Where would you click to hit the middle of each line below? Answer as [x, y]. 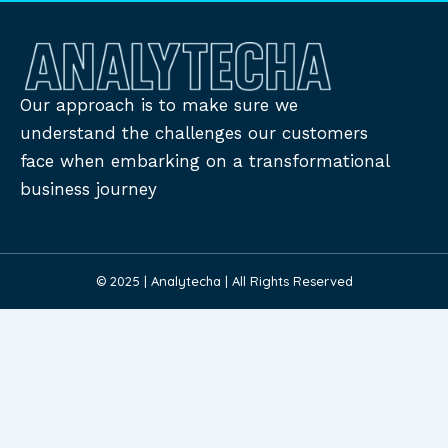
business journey [88, 189]
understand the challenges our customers [194, 133]
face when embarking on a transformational [204, 161]
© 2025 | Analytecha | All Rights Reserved [224, 281]
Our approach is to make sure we [159, 105]
